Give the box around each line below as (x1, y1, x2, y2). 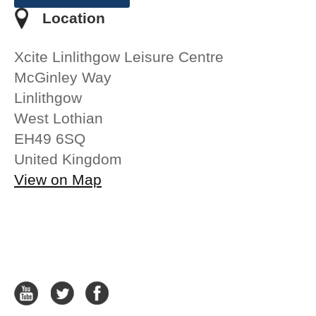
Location (42, 10, 105, 27)
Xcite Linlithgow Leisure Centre (14, 49, 224, 66)
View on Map (14, 171, 102, 188)
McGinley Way (14, 69, 111, 86)
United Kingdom (14, 151, 122, 168)
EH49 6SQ (14, 130, 85, 147)
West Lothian (14, 110, 103, 127)
